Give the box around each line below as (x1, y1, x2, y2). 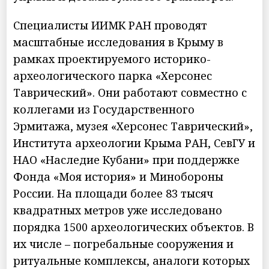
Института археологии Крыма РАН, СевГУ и (13, 135, 256, 150)
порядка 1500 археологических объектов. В (13, 219, 255, 234)
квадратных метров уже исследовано (13, 202, 223, 217)
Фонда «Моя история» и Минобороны (13, 169, 224, 184)
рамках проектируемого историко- (13, 51, 211, 66)
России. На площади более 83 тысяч (13, 186, 214, 201)
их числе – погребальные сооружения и (13, 236, 234, 251)
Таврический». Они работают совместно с (13, 85, 247, 100)
